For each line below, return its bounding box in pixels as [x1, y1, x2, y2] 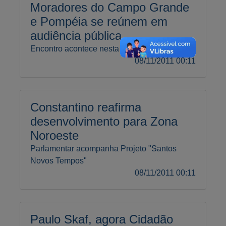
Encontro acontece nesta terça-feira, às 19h [30, 44, 185, 53]
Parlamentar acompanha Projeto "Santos [30, 144, 177, 153]
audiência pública [30, 28, 122, 42]
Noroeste [30, 128, 79, 142]
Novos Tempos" [30, 156, 87, 165]
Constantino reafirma [30, 100, 141, 114]
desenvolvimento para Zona [30, 114, 178, 128]
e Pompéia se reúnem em [30, 14, 167, 28]
